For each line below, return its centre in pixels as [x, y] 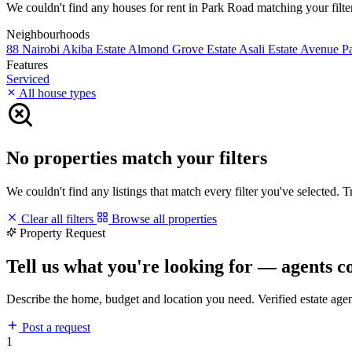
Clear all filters [57, 218]
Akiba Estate [95, 49]
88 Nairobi [34, 49]
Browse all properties [163, 218]
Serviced [28, 79]
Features [27, 64]
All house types [56, 93]
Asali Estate [269, 49]
